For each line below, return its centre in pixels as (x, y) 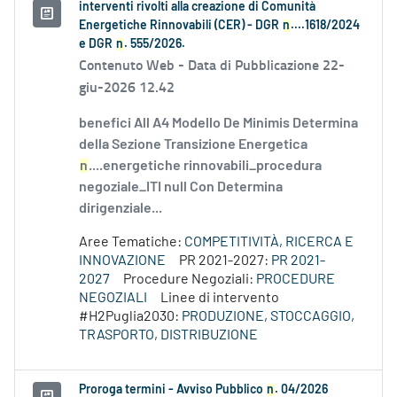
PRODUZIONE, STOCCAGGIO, (268, 317)
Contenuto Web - (133, 65)
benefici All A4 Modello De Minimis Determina (218, 124)
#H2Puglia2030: (130, 317)
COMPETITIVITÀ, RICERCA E (269, 242)
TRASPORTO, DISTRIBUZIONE (168, 335)
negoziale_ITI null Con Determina (181, 187)
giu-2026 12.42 (127, 87)
